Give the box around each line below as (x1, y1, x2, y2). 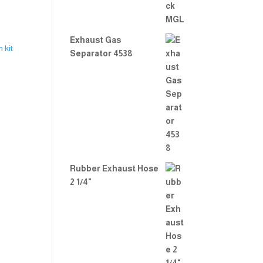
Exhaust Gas (70, 35, 122, 45)
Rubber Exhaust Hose (70, 164, 159, 173)
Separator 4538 (70, 49, 133, 58)
